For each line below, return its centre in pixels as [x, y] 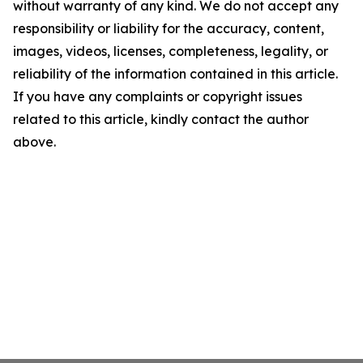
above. [34, 142]
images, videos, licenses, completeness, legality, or [171, 51]
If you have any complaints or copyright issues [158, 96]
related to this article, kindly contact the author [161, 119]
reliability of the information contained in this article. [175, 74]
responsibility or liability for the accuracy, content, [169, 28]
